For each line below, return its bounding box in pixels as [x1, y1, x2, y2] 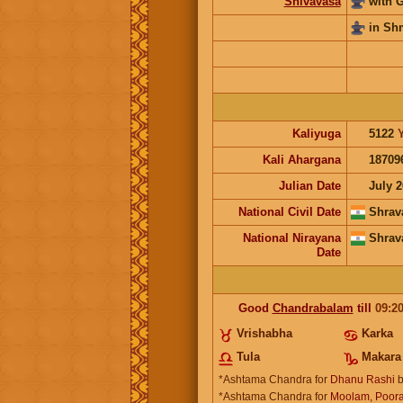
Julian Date [278, 178, 341, 193]
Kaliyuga [291, 126, 341, 140]
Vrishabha [236, 326, 292, 340]
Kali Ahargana [262, 152, 341, 166]
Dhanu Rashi [329, 372, 395, 386]
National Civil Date [237, 204, 341, 219]
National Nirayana [242, 230, 341, 245]
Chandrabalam [272, 300, 354, 315]
